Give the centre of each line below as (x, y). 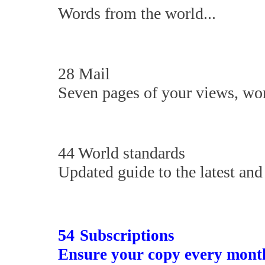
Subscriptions (127, 235)
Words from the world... (139, 13)
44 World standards (122, 153)
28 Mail (84, 74)
